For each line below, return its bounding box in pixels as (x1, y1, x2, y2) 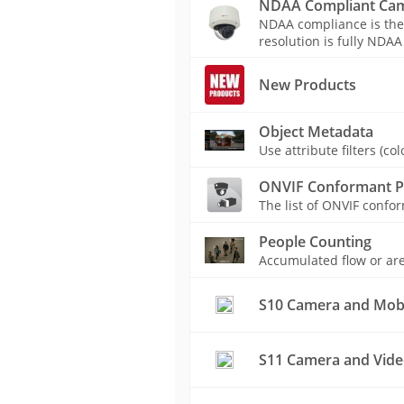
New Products (258, 75, 356, 95)
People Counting (258, 231, 372, 252)
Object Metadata (258, 121, 373, 142)
